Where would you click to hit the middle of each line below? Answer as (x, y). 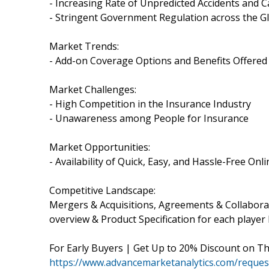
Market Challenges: (93, 89)
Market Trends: (84, 46)
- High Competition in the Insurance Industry (150, 104)
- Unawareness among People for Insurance (149, 118)
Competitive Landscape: (102, 190)
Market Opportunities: (100, 147)
